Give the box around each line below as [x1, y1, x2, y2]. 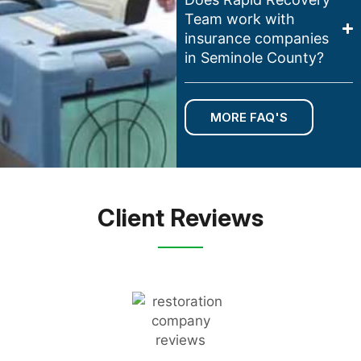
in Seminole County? [184, 48, 324, 66]
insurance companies [184, 29, 329, 47]
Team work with [184, 10, 295, 27]
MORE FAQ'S [210, 109, 288, 125]
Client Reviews [98, 202, 263, 232]
